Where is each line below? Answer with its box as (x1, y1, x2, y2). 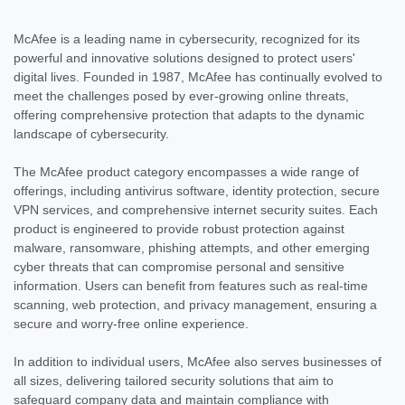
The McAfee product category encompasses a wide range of (14, 164, 359, 179)
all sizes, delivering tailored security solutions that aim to (14, 372, 334, 388)
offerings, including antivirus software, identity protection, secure (14, 183, 380, 198)
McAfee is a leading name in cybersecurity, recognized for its (14, 31, 360, 46)
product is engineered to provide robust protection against (14, 221, 344, 236)
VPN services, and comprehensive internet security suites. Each (14, 202, 378, 217)
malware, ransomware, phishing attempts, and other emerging (14, 240, 370, 255)
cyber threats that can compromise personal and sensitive (14, 259, 344, 274)
